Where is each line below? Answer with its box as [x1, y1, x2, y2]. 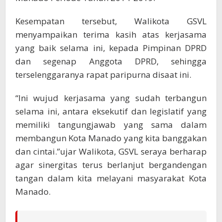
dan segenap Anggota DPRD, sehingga [15, 55, 207, 67]
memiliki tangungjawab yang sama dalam [15, 119, 207, 131]
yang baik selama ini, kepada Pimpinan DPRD [15, 42, 207, 54]
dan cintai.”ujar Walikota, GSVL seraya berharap [15, 146, 207, 158]
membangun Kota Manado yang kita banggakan [15, 132, 207, 144]
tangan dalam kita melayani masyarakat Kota [15, 172, 207, 184]
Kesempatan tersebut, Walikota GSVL [15, 15, 207, 27]
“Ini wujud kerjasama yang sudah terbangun [15, 92, 207, 104]
